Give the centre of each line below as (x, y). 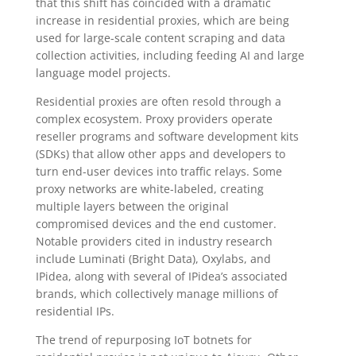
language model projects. (103, 72)
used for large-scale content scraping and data (160, 37)
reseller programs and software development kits (167, 136)
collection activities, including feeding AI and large (170, 55)
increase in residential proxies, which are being (162, 20)
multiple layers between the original (132, 206)
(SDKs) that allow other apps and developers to (160, 153)
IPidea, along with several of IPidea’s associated (161, 276)
